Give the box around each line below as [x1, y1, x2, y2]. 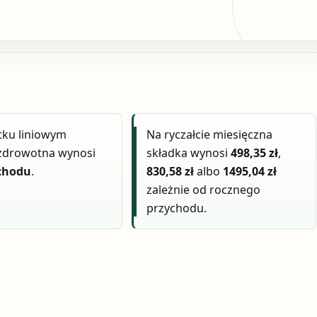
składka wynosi [146, 145, 231, 161]
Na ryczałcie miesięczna [146, 127, 273, 143]
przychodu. [146, 200, 207, 217]
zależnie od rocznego [146, 182, 261, 198]
